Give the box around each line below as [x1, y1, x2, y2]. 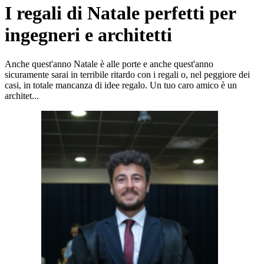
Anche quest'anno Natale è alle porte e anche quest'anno [5, 58, 213, 69]
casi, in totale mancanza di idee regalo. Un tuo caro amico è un [5, 80, 237, 90]
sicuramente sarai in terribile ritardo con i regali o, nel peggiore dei [5, 69, 250, 80]
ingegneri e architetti [5, 24, 172, 46]
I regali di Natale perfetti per [5, 2, 236, 24]
